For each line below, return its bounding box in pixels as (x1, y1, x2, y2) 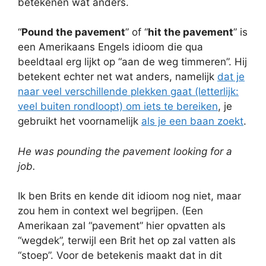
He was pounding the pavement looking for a (18, 145, 232, 157)
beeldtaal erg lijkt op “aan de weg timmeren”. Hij (18, 56, 247, 68)
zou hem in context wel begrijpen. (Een (18, 205, 203, 217)
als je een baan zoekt (141, 115, 243, 127)
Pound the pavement (21, 26, 125, 38)
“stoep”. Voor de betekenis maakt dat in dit (18, 249, 222, 261)
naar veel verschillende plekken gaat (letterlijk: (18, 85, 239, 97)
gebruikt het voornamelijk (18, 115, 141, 127)
